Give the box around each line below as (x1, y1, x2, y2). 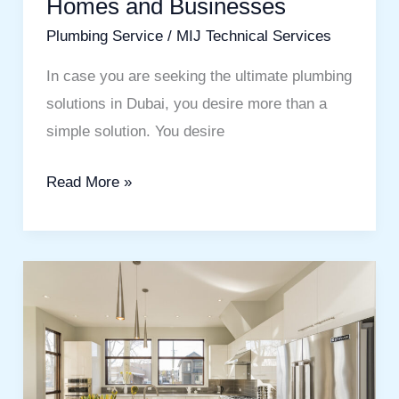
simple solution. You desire (45, 123, 224, 141)
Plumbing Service (45, 28, 163, 45)
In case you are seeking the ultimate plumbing (45, 68, 352, 85)
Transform (45, 265, 113, 282)
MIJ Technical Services (175, 28, 331, 45)
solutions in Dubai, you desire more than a (45, 95, 327, 113)
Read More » (45, 173, 132, 191)
